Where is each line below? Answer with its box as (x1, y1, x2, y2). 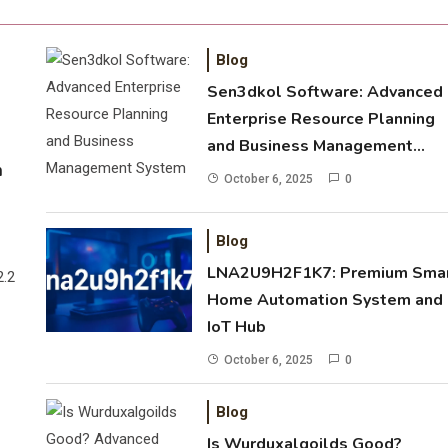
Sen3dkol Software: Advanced (207, 81, 444, 103)
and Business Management (207, 135, 414, 157)
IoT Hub (207, 316, 267, 338)
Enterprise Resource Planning (207, 108, 436, 130)
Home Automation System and (207, 289, 444, 311)
